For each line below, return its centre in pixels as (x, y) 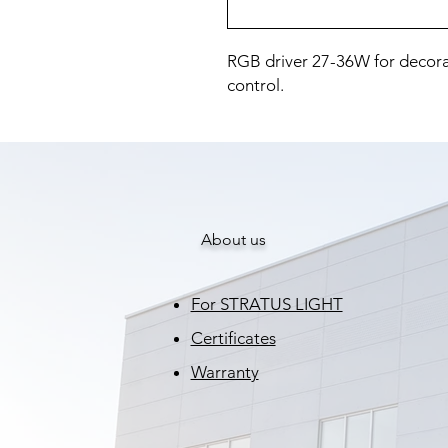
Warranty (224, 372)
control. (255, 85)
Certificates (233, 338)
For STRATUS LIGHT (266, 304)
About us (233, 239)
